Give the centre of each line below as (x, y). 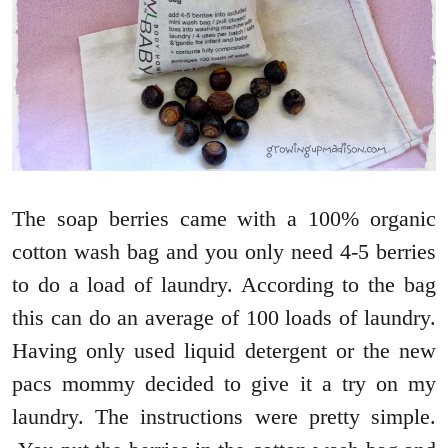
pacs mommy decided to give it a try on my (224, 383)
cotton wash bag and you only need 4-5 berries (224, 251)
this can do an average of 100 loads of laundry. (224, 317)
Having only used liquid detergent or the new (224, 350)
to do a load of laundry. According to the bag (224, 284)
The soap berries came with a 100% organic (224, 218)
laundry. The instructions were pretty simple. (224, 416)
